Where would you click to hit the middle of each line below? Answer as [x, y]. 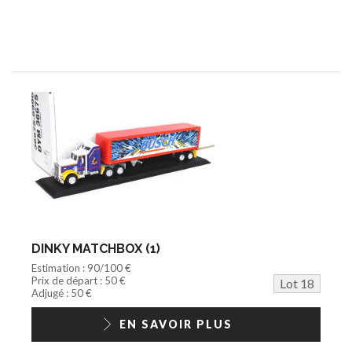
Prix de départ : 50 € [79, 280]
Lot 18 [297, 283]
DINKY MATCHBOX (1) [96, 248]
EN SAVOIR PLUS [176, 324]
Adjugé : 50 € [62, 293]
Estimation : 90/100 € [81, 268]
